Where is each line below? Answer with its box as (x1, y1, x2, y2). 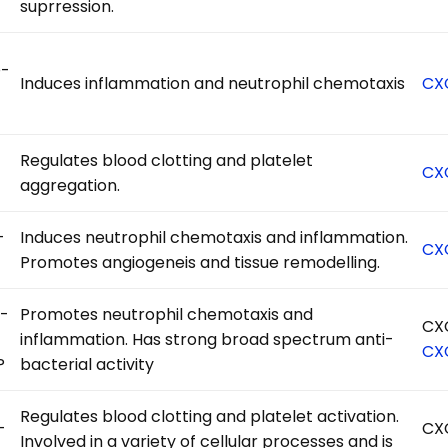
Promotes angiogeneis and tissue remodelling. (20, 250, 381, 274)
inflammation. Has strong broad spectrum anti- (20, 327, 395, 351)
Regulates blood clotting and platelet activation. (20, 404, 400, 428)
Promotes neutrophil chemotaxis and (20, 302, 314, 326)
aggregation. (20, 173, 121, 197)
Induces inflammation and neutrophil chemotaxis (20, 71, 406, 95)
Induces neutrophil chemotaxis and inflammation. (20, 225, 409, 249)
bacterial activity (20, 352, 155, 376)
